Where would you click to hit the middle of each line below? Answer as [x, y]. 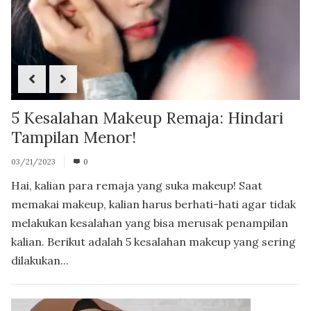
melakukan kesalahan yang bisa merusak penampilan [150, 222]
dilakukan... [40, 260]
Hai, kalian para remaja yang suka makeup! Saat [137, 185]
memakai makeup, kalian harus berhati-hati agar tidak [153, 204]
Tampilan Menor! [74, 137]
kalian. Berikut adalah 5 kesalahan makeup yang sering [153, 241]
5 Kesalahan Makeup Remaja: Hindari [147, 117]
